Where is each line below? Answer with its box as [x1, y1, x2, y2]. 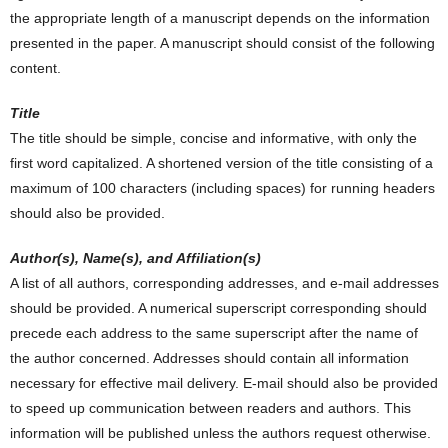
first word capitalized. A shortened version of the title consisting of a [10, 155, 433, 171]
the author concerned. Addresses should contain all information [10, 350, 409, 366]
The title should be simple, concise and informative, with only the [10, 130, 417, 146]
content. [10, 60, 61, 76]
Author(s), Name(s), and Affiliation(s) [10, 250, 261, 266]
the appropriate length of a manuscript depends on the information [10, 10, 430, 26]
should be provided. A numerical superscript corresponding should [10, 300, 427, 316]
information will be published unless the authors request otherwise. [10, 425, 431, 441]
